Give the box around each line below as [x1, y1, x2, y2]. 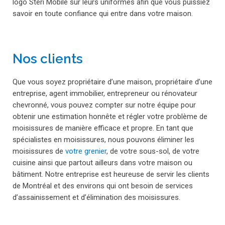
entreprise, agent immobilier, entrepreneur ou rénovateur [13, 88, 197, 98]
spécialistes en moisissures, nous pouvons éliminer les [13, 135, 194, 144]
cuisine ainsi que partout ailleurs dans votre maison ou [13, 158, 192, 167]
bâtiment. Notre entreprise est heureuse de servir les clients [13, 169, 209, 179]
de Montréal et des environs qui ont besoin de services [13, 181, 193, 190]
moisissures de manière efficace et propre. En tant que [13, 123, 193, 133]
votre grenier [65, 146, 106, 156]
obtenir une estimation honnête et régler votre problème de [13, 111, 207, 121]
